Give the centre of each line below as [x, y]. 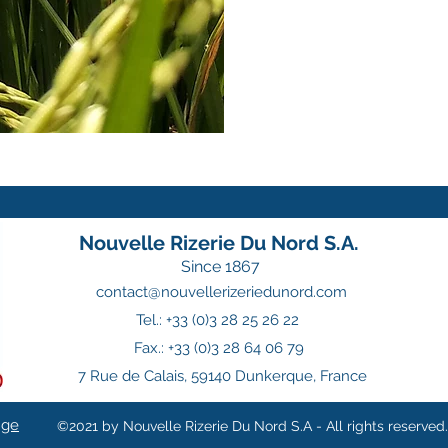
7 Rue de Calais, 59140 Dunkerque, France [222, 376]
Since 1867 [220, 266]
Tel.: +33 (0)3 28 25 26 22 [217, 320]
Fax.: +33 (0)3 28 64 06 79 [219, 348]
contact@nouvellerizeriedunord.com [221, 292]
